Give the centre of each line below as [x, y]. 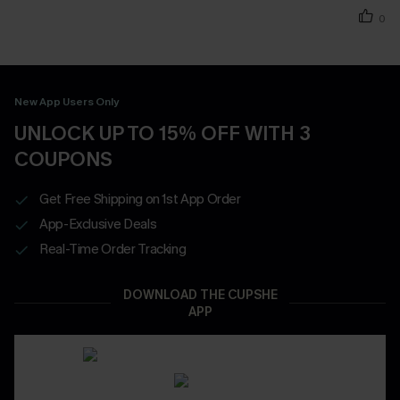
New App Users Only [67, 101]
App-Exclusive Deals [98, 224]
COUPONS [63, 159]
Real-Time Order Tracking [113, 249]
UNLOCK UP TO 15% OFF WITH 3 [162, 133]
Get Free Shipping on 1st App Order [140, 199]
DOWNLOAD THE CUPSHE [200, 295]
